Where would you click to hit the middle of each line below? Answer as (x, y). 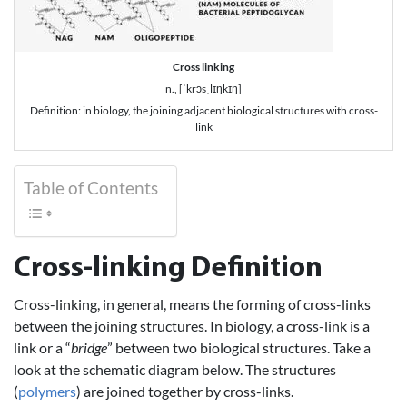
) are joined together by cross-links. (185, 391)
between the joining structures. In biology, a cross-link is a (192, 325)
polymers (47, 391)
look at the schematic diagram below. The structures (175, 369)
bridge (89, 347)
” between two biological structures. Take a (239, 347)
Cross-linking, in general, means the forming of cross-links (192, 303)
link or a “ (42, 347)
